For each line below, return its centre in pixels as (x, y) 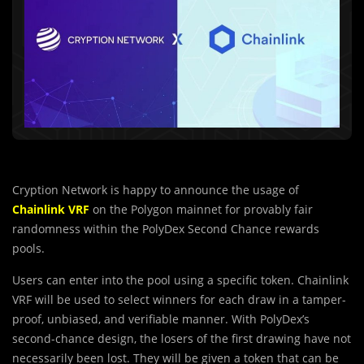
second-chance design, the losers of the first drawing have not (182, 339)
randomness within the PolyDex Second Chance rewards (166, 229)
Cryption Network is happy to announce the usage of (156, 190)
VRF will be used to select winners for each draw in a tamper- (179, 300)
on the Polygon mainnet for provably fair (201, 210)
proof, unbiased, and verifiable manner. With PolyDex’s (161, 319)
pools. (28, 249)
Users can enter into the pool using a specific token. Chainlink (180, 280)
